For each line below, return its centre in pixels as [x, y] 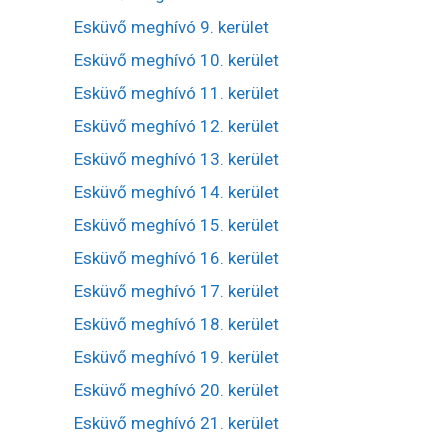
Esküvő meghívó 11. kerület [176, 92]
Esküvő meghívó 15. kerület [176, 224]
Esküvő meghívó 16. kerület [176, 257]
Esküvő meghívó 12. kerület [176, 125]
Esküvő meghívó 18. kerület [176, 323]
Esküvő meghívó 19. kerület [176, 356]
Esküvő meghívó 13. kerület [176, 158]
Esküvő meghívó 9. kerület [171, 26]
